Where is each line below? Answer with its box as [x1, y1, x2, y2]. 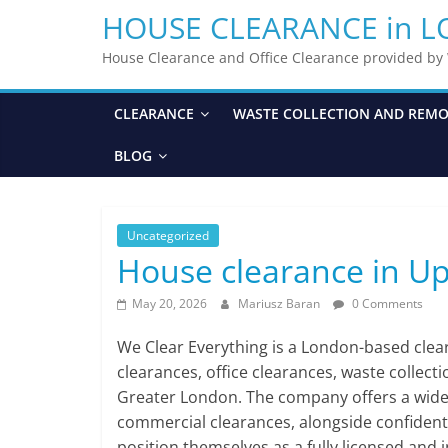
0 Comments [349, 294, 423, 312]
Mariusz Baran [238, 294, 323, 312]
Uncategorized [127, 226, 209, 244]
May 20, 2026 [132, 294, 207, 312]
